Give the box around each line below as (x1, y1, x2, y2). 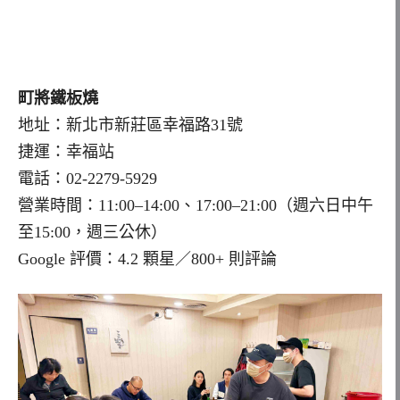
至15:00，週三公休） (18, 222, 167, 241)
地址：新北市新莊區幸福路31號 (18, 115, 243, 134)
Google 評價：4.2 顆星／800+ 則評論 (18, 249, 277, 268)
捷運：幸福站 (18, 142, 114, 161)
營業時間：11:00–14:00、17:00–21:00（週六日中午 (18, 196, 373, 214)
